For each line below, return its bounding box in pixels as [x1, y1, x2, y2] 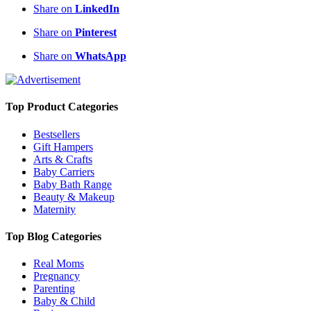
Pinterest [75, 26, 117, 39]
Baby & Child [33, 295, 95, 308]
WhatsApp [75, 50, 126, 62]
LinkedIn [75, 3, 119, 15]
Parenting [33, 283, 75, 295]
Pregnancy [33, 270, 80, 283]
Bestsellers [33, 128, 80, 140]
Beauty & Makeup [33, 190, 115, 203]
